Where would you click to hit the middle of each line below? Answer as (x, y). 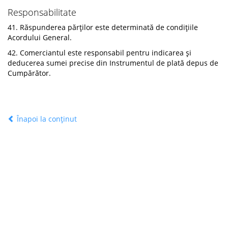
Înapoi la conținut (46, 119)
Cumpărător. (29, 73)
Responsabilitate (42, 12)
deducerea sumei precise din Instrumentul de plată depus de (113, 63)
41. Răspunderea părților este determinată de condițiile (103, 27)
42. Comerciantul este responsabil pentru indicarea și (99, 53)
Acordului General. (40, 37)
